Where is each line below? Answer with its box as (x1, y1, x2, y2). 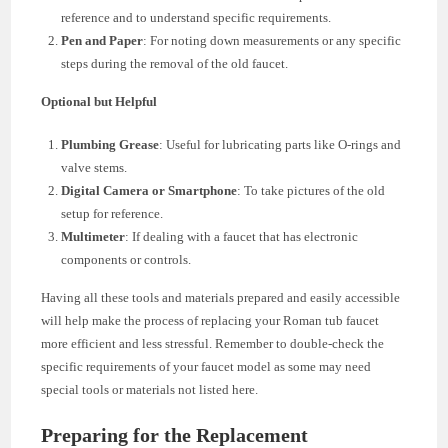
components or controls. (61, 251, 192, 267)
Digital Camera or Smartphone (61, 182, 238, 198)
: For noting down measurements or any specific (143, 32, 402, 48)
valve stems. (61, 159, 128, 175)
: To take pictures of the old (237, 182, 386, 198)
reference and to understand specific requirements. (61, 9, 332, 25)
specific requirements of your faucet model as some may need (41, 358, 372, 374)
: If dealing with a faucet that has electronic (125, 228, 359, 244)
